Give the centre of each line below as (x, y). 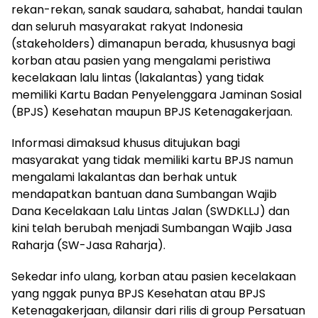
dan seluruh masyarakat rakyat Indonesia (127, 27)
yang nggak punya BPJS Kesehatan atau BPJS (138, 294)
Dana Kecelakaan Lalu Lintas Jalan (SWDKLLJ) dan (150, 211)
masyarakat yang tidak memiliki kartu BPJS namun (152, 160)
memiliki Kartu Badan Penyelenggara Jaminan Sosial (157, 95)
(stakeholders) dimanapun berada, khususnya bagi (153, 44)
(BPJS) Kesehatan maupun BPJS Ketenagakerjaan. (152, 112)
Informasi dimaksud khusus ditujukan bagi (126, 143)
